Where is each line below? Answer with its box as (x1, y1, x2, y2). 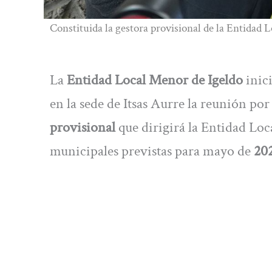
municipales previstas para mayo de (50, 141, 254, 160)
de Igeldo (191, 70, 246, 89)
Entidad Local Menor (64, 70, 188, 89)
